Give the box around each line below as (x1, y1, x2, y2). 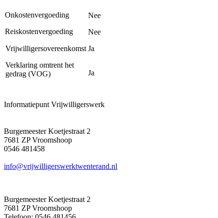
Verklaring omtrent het (5, 60, 74, 69)
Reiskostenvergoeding (5, 27, 73, 36)
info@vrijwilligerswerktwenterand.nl (4, 162, 117, 170)
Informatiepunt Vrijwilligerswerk (4, 100, 105, 109)
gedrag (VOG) (5, 69, 51, 78)
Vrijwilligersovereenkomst (5, 44, 86, 53)
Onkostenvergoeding (5, 10, 69, 19)
